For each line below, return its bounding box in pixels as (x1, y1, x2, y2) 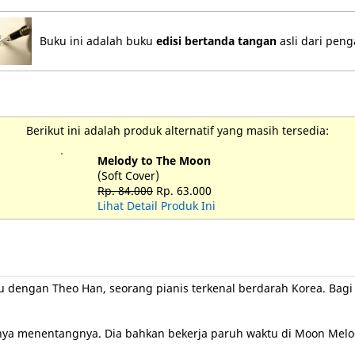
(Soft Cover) (97, 168, 159, 183)
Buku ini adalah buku (40, 33, 156, 48)
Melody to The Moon (97, 153, 211, 168)
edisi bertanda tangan (156, 33, 277, 48)
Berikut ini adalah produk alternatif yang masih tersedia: (26, 123, 329, 138)
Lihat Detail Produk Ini (97, 198, 216, 213)
